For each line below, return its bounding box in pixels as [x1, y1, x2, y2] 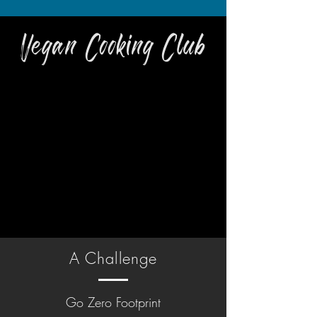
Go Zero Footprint [66, 294, 161, 311]
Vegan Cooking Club [20, 32, 207, 62]
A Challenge [69, 248, 158, 269]
